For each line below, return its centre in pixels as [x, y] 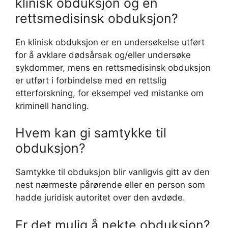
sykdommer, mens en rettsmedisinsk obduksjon [113, 67]
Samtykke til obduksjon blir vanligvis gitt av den [112, 172]
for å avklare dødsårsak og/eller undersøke [103, 55]
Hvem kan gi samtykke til [91, 133]
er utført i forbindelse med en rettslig [91, 80]
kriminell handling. [52, 106]
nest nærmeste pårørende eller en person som [110, 185]
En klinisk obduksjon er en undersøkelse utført [110, 42]
